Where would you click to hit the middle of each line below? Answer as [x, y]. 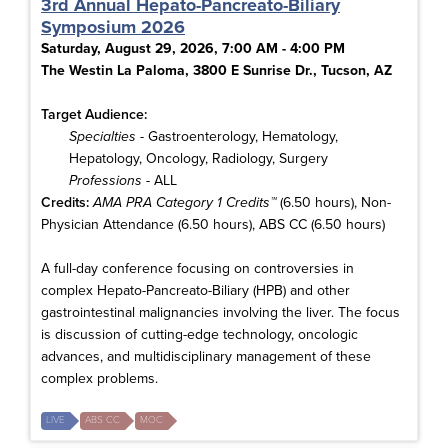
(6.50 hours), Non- [333, 203]
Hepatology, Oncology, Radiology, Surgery [198, 159]
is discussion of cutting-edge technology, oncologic [199, 335]
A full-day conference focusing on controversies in [197, 269]
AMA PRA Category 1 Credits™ [184, 203]
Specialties [102, 137]
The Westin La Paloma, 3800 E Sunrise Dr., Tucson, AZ [216, 71]
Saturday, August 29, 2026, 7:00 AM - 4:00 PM [193, 49]
